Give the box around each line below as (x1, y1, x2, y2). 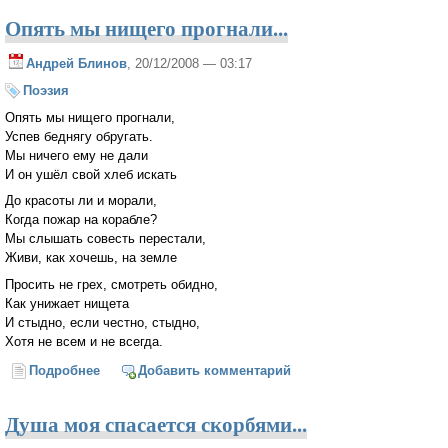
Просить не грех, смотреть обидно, (5, 277, 218, 293)
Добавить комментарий (137, 362, 291, 378)
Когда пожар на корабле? (5, 212, 157, 228)
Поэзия (23, 82, 69, 98)
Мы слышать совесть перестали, (5, 231, 206, 247)
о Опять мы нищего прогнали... (100, 362, 305, 378)
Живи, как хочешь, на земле (5, 250, 177, 266)
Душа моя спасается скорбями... (5, 408, 307, 439)
